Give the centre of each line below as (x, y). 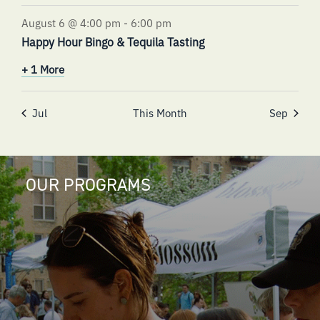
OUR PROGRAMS (88, 185)
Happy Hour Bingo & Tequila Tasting (113, 42)
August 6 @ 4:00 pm (71, 23)
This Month (160, 113)
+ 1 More (43, 69)
